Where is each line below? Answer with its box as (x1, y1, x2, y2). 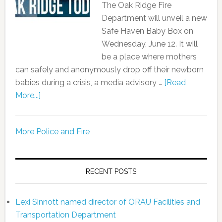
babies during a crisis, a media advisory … (15, 78, 164, 87)
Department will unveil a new (101, 13, 207, 23)
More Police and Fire (15, 127, 90, 136)
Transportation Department (15, 210, 116, 220)
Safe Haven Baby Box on (101, 26, 193, 36)
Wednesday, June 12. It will (101, 39, 198, 49)
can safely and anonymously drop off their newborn (15, 65, 204, 74)
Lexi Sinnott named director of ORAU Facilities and (15, 197, 200, 207)
